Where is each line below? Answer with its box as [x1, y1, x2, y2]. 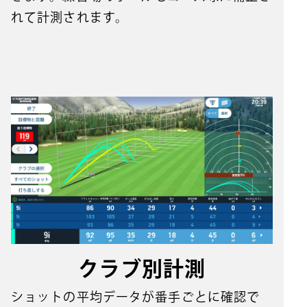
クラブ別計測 [77, 258, 206, 279]
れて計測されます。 [11, 10, 129, 23]
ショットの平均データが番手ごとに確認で [11, 290, 260, 303]
